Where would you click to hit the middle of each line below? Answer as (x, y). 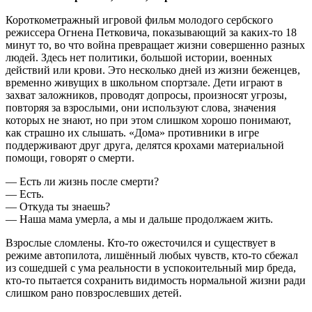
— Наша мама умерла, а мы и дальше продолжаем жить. (139, 219)
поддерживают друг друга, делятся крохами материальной (145, 145)
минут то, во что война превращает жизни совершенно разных (155, 45)
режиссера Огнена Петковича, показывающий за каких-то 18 (151, 32)
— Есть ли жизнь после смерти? (82, 181)
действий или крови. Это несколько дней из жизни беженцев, (153, 70)
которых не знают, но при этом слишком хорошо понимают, (148, 120)
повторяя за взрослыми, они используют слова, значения (141, 107)
